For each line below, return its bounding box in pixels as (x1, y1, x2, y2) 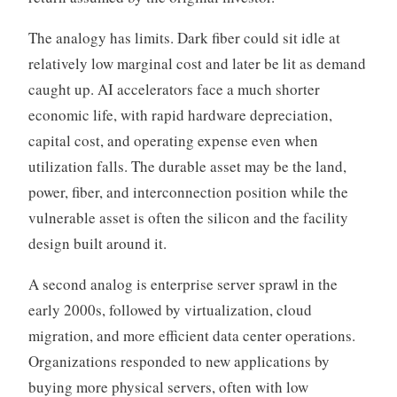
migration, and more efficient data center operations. (27, 325, 355, 346)
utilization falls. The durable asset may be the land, (27, 156, 346, 177)
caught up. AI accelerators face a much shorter (27, 79, 320, 100)
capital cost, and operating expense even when (27, 130, 318, 152)
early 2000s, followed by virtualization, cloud (27, 300, 312, 321)
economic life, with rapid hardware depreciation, (27, 105, 332, 126)
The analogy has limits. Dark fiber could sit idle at (27, 27, 340, 49)
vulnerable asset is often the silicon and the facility (27, 207, 348, 229)
